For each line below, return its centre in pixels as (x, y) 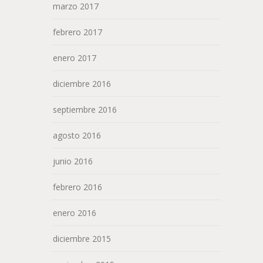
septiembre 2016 (85, 110)
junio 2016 (73, 161)
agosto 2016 (77, 136)
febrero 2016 (77, 187)
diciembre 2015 (82, 239)
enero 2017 (75, 58)
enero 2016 (75, 213)
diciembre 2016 (82, 84)
